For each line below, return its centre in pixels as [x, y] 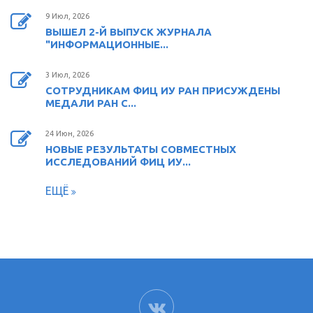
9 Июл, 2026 [67, 16]
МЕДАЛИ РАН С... [91, 103]
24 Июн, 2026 [70, 134]
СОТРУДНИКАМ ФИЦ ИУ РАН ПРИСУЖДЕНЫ [163, 91]
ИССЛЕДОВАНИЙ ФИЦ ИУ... [118, 162]
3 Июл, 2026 [67, 75]
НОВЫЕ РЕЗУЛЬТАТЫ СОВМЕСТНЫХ [141, 150]
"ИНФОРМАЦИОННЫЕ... [107, 45]
